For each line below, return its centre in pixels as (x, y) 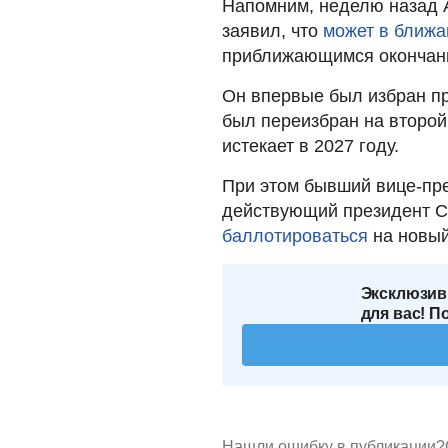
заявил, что (272, 30)
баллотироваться (295, 235)
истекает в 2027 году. (310, 145)
